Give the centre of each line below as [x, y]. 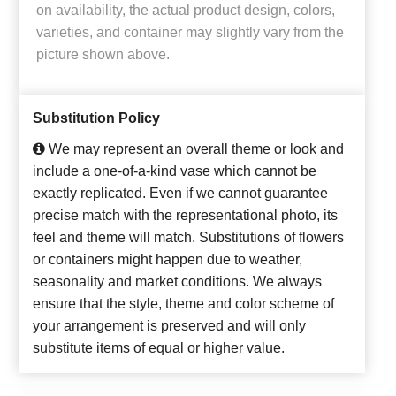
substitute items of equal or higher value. [159, 348]
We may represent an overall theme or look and [194, 149]
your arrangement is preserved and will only [169, 326]
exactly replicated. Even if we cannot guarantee [180, 194]
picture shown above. [103, 55]
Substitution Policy [96, 118]
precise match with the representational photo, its [185, 216]
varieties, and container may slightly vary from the [190, 33]
